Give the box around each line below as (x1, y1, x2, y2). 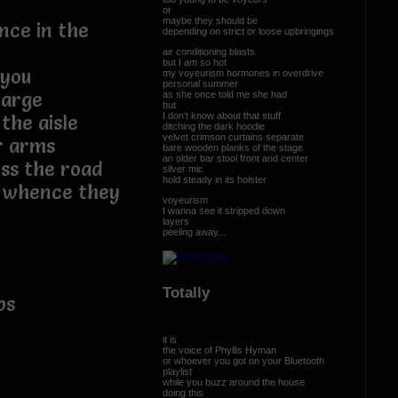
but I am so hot (162, 56, 227, 68)
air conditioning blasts (162, 45, 255, 57)
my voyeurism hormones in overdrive (162, 67, 323, 78)
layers (162, 215, 189, 227)
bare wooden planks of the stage (162, 141, 306, 153)
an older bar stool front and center (162, 152, 308, 163)
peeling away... (162, 226, 226, 237)
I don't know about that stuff (162, 109, 281, 121)
